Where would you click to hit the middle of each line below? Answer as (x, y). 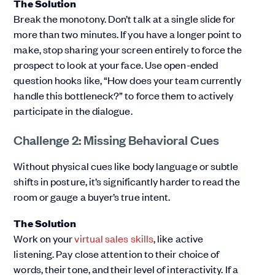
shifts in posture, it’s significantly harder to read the (127, 181)
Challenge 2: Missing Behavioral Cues (117, 140)
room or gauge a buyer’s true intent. (92, 197)
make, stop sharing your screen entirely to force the (128, 49)
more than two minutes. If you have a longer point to (128, 34)
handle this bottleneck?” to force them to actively (124, 95)
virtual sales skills (114, 238)
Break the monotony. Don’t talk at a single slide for (125, 19)
